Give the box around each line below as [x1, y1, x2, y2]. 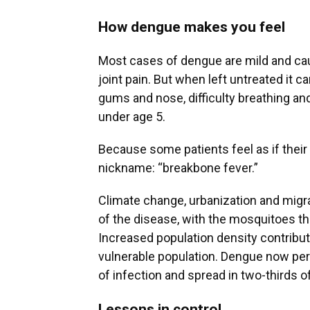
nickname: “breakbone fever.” [98, 161, 258, 175]
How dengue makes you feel [98, 18, 285, 35]
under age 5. [98, 109, 165, 124]
